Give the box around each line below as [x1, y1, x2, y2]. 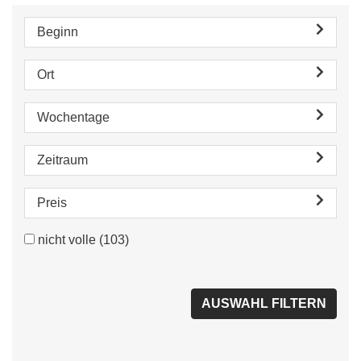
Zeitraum [37, 153, 88, 167]
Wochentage [37, 110, 110, 124]
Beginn [37, 25, 78, 39]
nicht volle [38, 233, 96, 247]
